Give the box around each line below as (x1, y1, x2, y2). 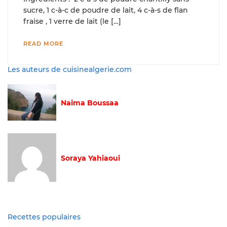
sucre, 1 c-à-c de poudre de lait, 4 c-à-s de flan (23, 5, 188, 15)
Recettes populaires (8, 212, 81, 221)
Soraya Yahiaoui (61, 153, 120, 163)
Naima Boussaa (61, 98, 119, 107)
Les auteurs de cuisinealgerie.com (8, 64, 132, 74)
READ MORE (23, 40, 63, 47)
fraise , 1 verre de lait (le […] (23, 16, 121, 26)
